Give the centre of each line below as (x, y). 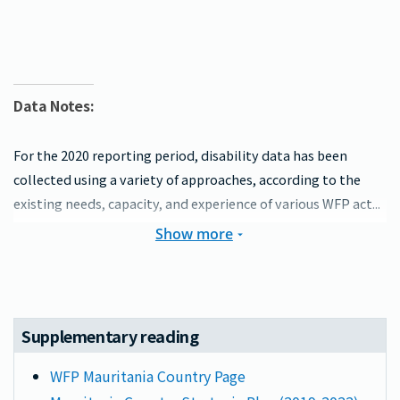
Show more (194, 234)
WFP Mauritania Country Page (148, 376)
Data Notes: (54, 106)
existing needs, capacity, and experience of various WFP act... (197, 204)
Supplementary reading (110, 336)
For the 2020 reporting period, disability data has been (180, 155)
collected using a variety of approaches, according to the (187, 179)
